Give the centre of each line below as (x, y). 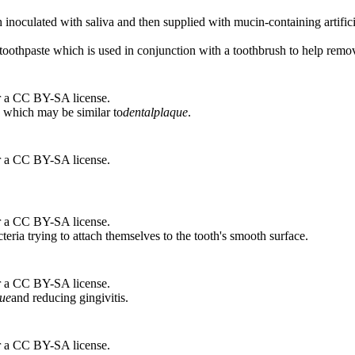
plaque (171, 112)
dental (138, 112)
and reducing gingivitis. (70, 297)
